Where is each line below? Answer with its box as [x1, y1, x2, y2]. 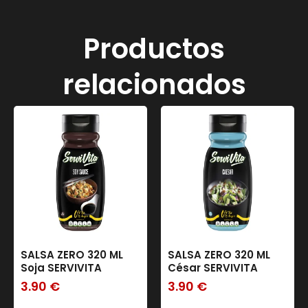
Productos [83, 29, 225, 68]
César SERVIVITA [167, 260, 258, 275]
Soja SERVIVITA [20, 260, 102, 275]
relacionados [62, 65, 246, 104]
